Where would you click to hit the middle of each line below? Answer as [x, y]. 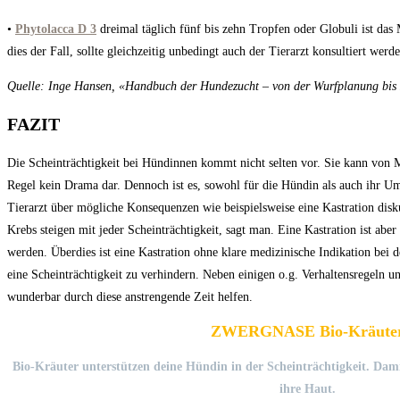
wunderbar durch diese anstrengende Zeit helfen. [130, 296]
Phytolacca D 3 [56, 29]
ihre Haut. [307, 388]
